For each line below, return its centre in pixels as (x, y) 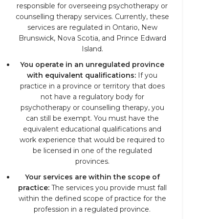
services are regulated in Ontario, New (92, 27)
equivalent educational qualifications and (92, 129)
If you (147, 75)
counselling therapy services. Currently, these (92, 17)
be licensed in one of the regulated (92, 151)
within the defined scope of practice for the (92, 198)
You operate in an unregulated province (92, 65)
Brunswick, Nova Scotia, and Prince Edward (92, 38)
